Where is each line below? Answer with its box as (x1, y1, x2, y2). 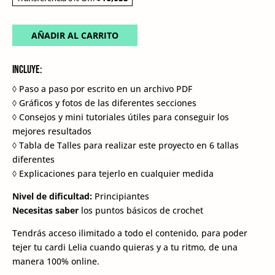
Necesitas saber (12, 204, 79, 216)
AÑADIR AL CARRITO (31, 29, 119, 41)
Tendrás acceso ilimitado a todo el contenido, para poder (12, 227, 248, 239)
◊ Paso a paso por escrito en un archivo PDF (12, 83, 193, 95)
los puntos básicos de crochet (79, 204, 204, 216)
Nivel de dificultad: (12, 190, 95, 202)
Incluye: (12, 63, 42, 76)
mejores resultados (12, 125, 92, 137)
